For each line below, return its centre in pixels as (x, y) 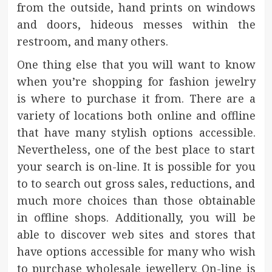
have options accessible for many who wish (136, 251)
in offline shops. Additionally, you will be (136, 217)
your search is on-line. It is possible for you (136, 166)
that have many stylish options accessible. (136, 132)
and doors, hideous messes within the (136, 24)
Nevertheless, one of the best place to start (136, 149)
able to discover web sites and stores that (136, 234)
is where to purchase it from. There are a (136, 98)
